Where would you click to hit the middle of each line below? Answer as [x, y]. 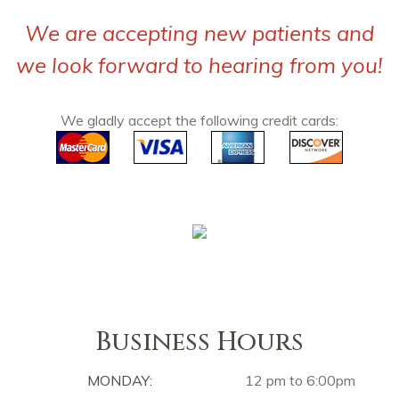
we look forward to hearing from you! [199, 65]
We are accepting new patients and [199, 33]
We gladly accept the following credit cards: [199, 120]
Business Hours [199, 342]
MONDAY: [120, 380]
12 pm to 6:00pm [300, 380]
